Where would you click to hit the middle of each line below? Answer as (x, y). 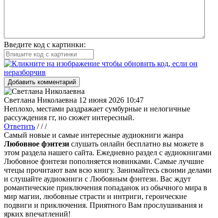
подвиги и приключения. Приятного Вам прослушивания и (103, 205)
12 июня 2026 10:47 (111, 100)
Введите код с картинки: (45, 44)
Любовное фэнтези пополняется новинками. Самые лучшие (104, 161)
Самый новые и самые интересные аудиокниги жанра (94, 135)
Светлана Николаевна (40, 100)
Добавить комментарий (42, 82)
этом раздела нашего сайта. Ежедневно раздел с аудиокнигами (108, 152)
